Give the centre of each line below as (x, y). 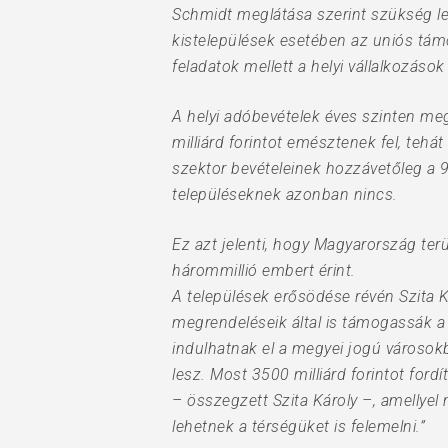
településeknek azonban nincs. (285, 194)
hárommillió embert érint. (264, 270)
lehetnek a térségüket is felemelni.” (298, 426)
